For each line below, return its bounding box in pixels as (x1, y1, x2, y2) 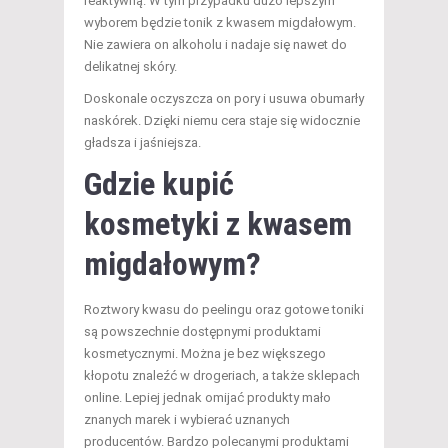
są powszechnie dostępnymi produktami (84, 323, 321, 339)
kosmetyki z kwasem (84, 204, 352, 243)
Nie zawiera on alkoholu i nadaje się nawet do (84, 36, 347, 52)
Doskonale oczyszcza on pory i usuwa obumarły (84, 90, 364, 106)
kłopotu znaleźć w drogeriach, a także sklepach (84, 367, 360, 383)
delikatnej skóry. (84, 58, 177, 74)
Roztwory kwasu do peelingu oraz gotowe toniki (84, 301, 364, 317)
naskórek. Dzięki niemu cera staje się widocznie (84, 112, 360, 128)
